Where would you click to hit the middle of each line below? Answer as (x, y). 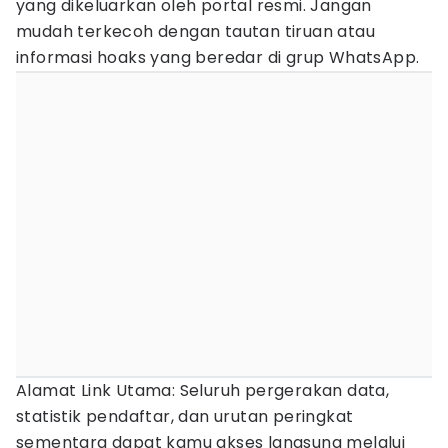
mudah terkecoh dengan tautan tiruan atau (195, 31)
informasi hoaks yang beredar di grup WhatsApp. (218, 57)
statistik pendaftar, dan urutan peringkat (185, 416)
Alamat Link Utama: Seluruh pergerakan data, (203, 390)
